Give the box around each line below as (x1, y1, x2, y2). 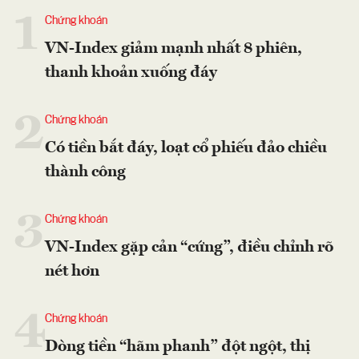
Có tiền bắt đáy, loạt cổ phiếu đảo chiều (45, 139, 327, 156)
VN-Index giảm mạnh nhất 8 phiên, (45, 40, 302, 57)
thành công (45, 163, 126, 180)
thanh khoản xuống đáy (45, 64, 217, 81)
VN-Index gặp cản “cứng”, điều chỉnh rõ (45, 239, 333, 256)
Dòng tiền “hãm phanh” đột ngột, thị (45, 338, 310, 355)
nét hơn (45, 263, 99, 280)
